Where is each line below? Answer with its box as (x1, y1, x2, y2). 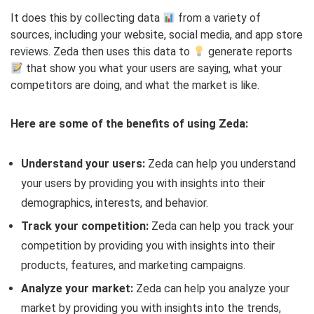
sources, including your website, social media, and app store (11, 28, 303, 42)
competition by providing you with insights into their (21, 239, 275, 253)
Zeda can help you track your (149, 219, 294, 233)
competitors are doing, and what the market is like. (11, 78, 259, 93)
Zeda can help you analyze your (133, 282, 289, 296)
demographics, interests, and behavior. (21, 196, 208, 210)
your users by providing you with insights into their (21, 177, 265, 191)
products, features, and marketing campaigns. (21, 259, 245, 273)
